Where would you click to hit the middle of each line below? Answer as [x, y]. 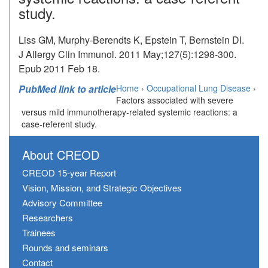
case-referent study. [59, 124]
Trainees [39, 233]
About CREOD [61, 155]
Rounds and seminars [65, 248]
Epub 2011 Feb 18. [59, 69]
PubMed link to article [67, 89]
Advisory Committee [62, 203]
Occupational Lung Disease [199, 88]
